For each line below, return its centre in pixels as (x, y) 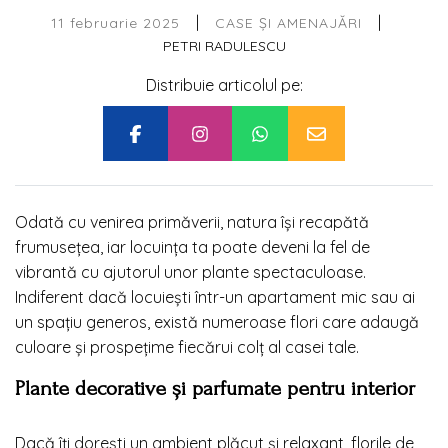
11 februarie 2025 (115, 22)
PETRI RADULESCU (224, 46)
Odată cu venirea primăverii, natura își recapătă (192, 222)
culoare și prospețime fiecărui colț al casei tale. (187, 347)
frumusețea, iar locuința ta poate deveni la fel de (192, 247)
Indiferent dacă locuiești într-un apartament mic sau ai (215, 297)
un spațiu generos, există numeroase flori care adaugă (217, 322)
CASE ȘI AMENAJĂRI (288, 23)
